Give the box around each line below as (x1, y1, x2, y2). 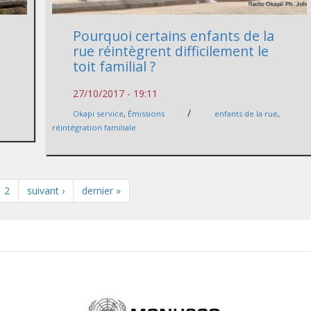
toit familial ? (73, 56, 156, 76)
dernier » (82, 183, 121, 197)
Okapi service (73, 108, 124, 119)
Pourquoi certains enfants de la (73, 26, 275, 45)
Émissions (128, 108, 165, 119)
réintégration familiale (52, 121, 137, 133)
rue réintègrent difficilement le (73, 41, 269, 60)
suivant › (27, 183, 65, 197)
